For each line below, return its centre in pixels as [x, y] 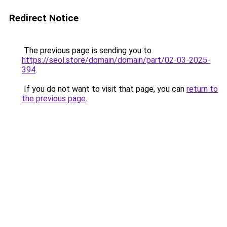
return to [202, 89]
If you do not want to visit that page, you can [104, 89]
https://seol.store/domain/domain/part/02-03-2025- [116, 60]
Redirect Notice [44, 18]
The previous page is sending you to [87, 50]
